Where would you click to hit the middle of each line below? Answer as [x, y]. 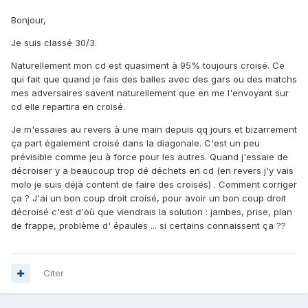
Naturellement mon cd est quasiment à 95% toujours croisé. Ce [148, 66]
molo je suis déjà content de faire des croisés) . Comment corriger [154, 185]
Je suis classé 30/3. [54, 43]
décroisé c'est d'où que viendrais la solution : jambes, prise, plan [152, 212]
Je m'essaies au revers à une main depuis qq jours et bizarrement [154, 130]
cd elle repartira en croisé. [68, 107]
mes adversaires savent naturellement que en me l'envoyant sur [150, 93]
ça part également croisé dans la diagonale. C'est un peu [135, 143]
